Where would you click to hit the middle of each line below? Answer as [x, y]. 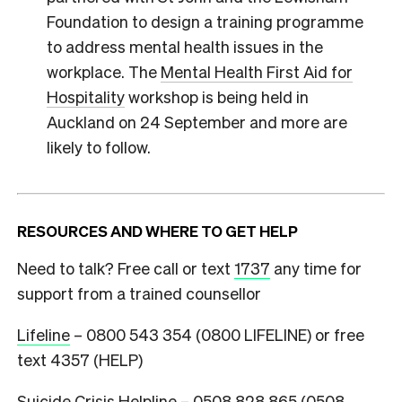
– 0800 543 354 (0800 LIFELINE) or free [219, 335]
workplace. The [103, 71]
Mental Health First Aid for [256, 71]
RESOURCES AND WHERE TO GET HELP [157, 231]
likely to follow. [98, 146]
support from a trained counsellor [141, 293]
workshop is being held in [216, 96]
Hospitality [85, 96]
